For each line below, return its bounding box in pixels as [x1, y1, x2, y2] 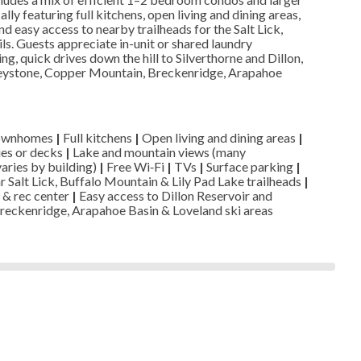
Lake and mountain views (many [69, 143, 246, 160]
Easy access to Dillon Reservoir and [76, 187, 272, 203]
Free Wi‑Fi [103, 158, 167, 174]
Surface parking [203, 158, 296, 174]
